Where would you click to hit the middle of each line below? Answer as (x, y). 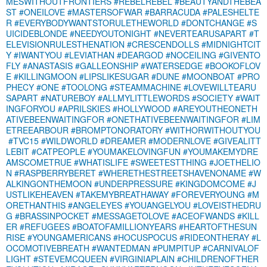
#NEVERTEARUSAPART (200, 33)
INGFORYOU (31, 108)
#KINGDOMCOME (210, 183)
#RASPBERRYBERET (55, 173)
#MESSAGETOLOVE (131, 215)
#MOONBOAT (208, 76)
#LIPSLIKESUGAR (114, 76)
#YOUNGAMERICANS (69, 237)
